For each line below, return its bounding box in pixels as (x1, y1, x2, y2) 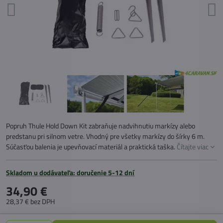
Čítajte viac (177, 141, 209, 152)
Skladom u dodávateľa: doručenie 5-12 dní (6, 167, 134, 178)
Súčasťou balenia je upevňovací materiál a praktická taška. (6, 141, 177, 152)
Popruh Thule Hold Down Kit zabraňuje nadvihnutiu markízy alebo (6, 120, 195, 131)
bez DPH (30, 196, 55, 207)
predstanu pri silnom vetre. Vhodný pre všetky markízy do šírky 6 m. (6, 131, 205, 141)
